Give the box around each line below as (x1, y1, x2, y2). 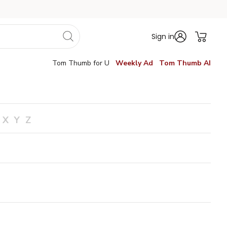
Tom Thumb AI (159, 58, 211, 68)
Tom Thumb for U (52, 58, 109, 68)
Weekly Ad (116, 58, 153, 68)
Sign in (152, 31, 174, 42)
